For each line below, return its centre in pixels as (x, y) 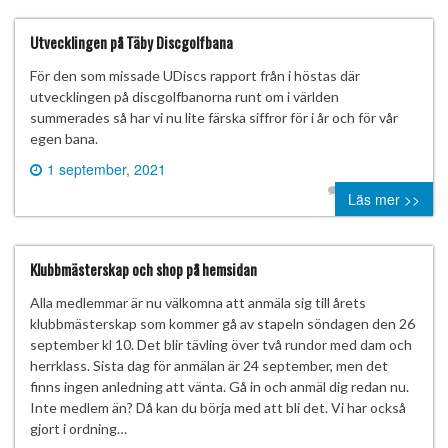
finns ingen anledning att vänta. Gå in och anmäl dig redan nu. (219, 386)
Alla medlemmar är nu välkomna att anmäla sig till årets (198, 302)
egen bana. (64, 138)
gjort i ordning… (78, 428)
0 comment (382, 189)
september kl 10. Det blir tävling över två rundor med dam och (221, 344)
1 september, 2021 (106, 168)
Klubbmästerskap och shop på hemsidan (143, 268)
